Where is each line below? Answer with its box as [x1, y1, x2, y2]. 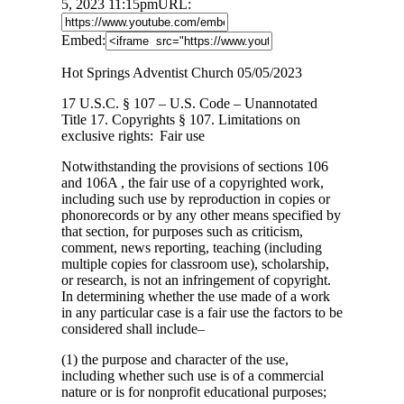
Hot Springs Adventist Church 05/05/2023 [61, 64, 302, 80]
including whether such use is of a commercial [61, 367, 324, 383]
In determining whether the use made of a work [61, 288, 330, 304]
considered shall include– [61, 320, 205, 336]
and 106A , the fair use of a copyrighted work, [61, 174, 324, 190]
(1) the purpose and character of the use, [61, 351, 289, 367]
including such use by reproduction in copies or [61, 190, 330, 207]
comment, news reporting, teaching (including [61, 239, 322, 255]
